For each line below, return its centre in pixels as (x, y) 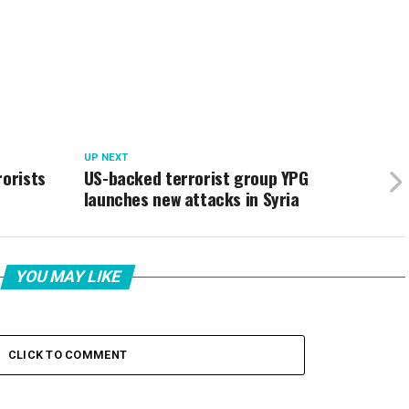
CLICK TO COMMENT (68, 355)
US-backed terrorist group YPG (196, 178)
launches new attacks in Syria (191, 199)
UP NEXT (105, 157)
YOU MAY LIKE (68, 277)
